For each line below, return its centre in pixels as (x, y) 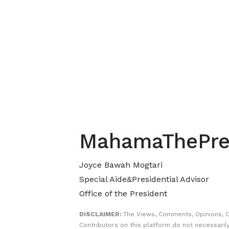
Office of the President (123, 193)
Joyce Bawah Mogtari (121, 165)
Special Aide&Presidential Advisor (144, 179)
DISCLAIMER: (101, 214)
